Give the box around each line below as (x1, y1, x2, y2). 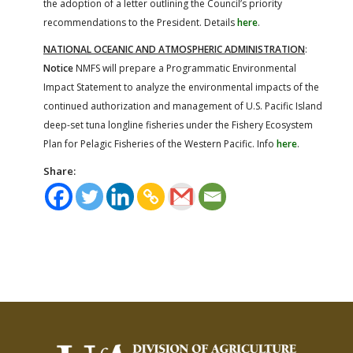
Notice (43, 61, 73, 75)
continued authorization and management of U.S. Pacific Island (43, 98, 322, 113)
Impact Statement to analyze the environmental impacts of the (43, 80, 319, 94)
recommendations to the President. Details (43, 15, 237, 29)
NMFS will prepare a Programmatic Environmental (73, 61, 296, 75)
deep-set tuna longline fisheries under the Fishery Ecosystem (43, 117, 313, 132)
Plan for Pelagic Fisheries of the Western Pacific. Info (43, 136, 277, 150)
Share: (43, 163, 76, 178)
